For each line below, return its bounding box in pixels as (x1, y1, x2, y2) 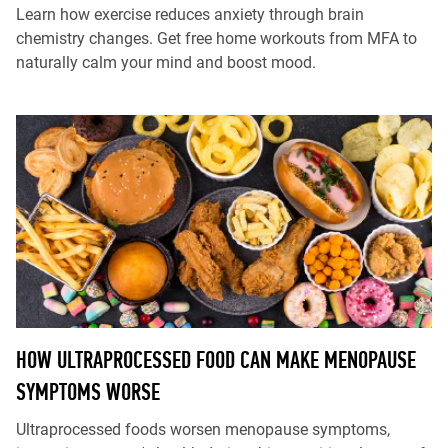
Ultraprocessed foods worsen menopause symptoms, (16, 420, 390, 439)
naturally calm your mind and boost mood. (16, 53, 316, 72)
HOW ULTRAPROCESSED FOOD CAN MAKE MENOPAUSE (16, 346, 416, 373)
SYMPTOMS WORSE (16, 378, 160, 405)
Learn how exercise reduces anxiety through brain (16, 5, 364, 24)
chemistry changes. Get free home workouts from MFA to (16, 29, 417, 48)
